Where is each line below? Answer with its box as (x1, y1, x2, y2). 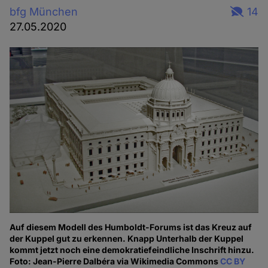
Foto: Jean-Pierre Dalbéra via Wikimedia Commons (10, 256, 221, 267)
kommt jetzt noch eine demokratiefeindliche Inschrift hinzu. (10, 245, 255, 255)
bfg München (10, 5, 78, 18)
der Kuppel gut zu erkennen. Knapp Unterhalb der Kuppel (10, 233, 244, 244)
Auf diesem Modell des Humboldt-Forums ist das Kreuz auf (10, 222, 252, 233)
